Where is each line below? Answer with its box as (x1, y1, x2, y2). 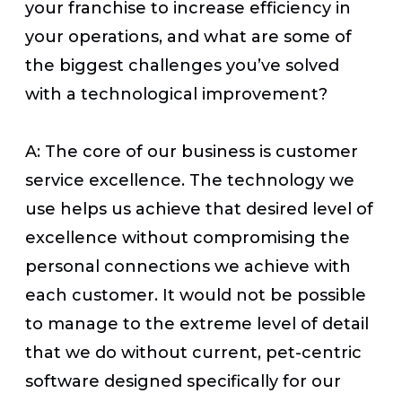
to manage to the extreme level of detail (25, 313, 369, 334)
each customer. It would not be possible (25, 284, 366, 305)
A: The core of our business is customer (25, 141, 358, 162)
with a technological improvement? (25, 83, 332, 104)
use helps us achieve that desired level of (25, 198, 373, 219)
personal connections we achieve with (25, 256, 351, 276)
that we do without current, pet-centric (25, 342, 362, 363)
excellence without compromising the (25, 227, 350, 248)
